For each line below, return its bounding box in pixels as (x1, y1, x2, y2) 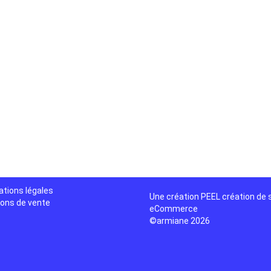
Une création (149, 192, 201, 201)
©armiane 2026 (149, 216, 211, 226)
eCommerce (149, 204, 198, 214)
